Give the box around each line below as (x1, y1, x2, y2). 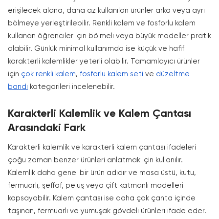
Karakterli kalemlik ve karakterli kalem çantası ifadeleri (8, 144, 196, 151)
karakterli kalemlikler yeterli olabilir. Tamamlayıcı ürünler (8, 58, 200, 65)
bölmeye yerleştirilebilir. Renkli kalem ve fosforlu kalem (8, 20, 196, 27)
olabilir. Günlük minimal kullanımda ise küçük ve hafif (8, 45, 184, 52)
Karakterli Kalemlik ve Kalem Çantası (8, 109, 191, 119)
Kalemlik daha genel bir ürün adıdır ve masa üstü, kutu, (8, 169, 196, 176)
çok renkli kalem (21, 70, 76, 78)
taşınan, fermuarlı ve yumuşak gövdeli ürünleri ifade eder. (8, 207, 206, 215)
